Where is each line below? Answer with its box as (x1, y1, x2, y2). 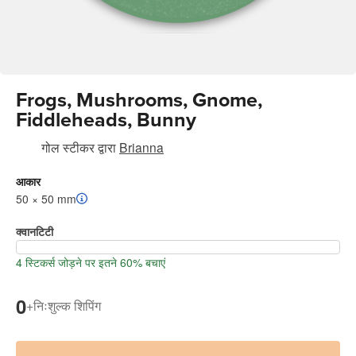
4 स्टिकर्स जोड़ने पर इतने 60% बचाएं (16, 253, 165, 270)
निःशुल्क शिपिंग (33, 296, 101, 315)
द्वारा (98, 137, 116, 156)
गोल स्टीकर (41, 137, 95, 156)
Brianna (119, 137, 164, 156)
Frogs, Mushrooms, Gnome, (16, 87, 262, 112)
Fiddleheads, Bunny (16, 107, 196, 132)
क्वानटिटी (16, 222, 53, 239)
